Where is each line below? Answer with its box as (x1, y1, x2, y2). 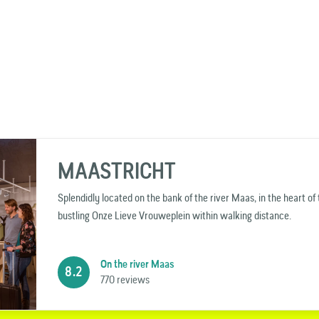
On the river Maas (100, 257, 174, 271)
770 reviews (100, 271, 150, 287)
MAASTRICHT (58, 157, 176, 184)
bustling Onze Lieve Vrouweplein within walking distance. (58, 207, 291, 223)
